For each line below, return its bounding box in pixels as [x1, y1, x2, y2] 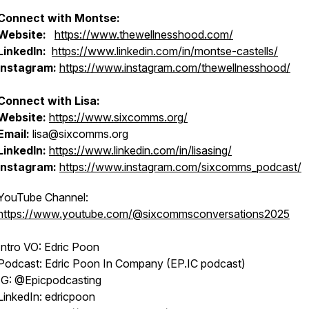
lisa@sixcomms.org [30, 127, 128, 141]
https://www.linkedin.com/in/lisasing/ [49, 143, 232, 157]
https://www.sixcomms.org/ [49, 110, 188, 124]
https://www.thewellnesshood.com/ [54, 28, 233, 41]
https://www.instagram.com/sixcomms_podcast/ [59, 160, 301, 174]
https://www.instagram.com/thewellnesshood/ [59, 61, 290, 74]
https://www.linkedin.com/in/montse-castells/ [52, 44, 278, 58]
